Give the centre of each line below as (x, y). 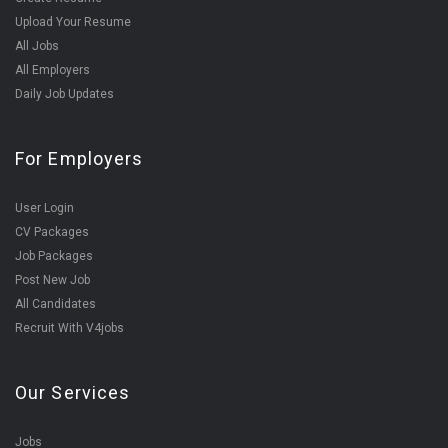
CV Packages (52, 232)
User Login (44, 208)
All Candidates (55, 304)
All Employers (52, 70)
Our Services (73, 392)
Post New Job (52, 280)
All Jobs (37, 46)
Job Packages (54, 256)
